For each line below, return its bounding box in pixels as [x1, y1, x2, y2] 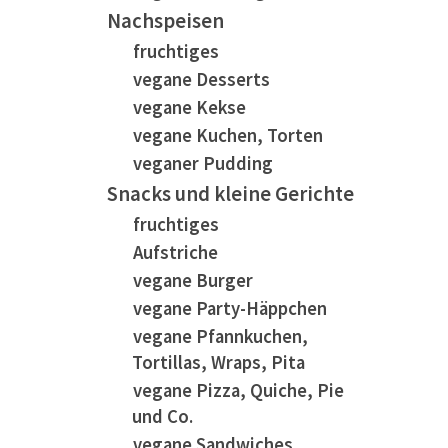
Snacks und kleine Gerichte [107, 181, 354, 207]
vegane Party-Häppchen [133, 297, 327, 320]
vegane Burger [133, 269, 253, 292]
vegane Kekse [133, 96, 246, 119]
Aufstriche [133, 241, 218, 264]
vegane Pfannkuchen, [133, 325, 308, 348]
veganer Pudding [133, 152, 273, 175]
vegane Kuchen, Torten [133, 124, 323, 147]
